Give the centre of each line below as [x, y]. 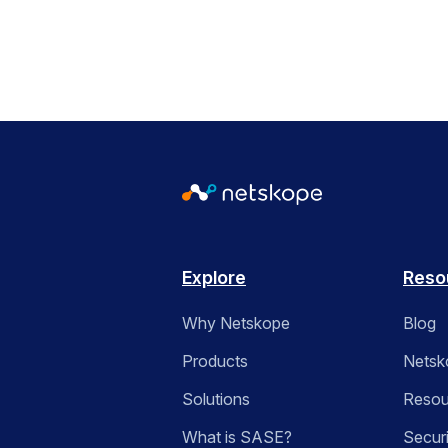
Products [215, 361]
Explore [214, 278]
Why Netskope [236, 323]
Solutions [216, 399]
